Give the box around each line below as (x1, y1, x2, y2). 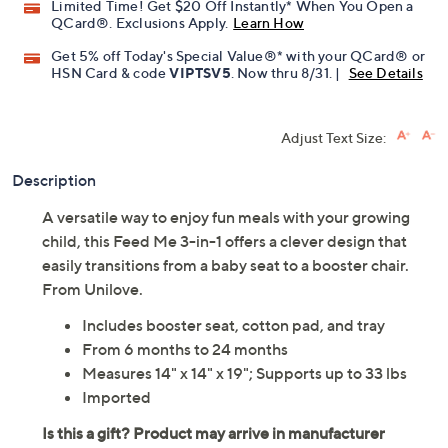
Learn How (233, 14, 305, 32)
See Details (348, 64, 423, 82)
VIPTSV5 (169, 64, 231, 82)
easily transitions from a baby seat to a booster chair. (42, 255, 409, 276)
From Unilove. (42, 279, 143, 300)
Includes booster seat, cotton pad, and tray (82, 315, 385, 336)
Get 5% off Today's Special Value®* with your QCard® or (51, 47, 426, 65)
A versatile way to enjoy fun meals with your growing (42, 207, 410, 228)
